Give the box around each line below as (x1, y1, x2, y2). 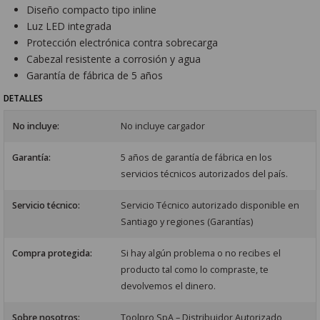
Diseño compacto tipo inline (26, 2, 157, 16)
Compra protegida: (11, 247, 92, 260)
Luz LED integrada (26, 19, 112, 33)
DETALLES (4, 92, 44, 104)
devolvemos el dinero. (121, 280, 216, 293)
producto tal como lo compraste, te (121, 264, 269, 276)
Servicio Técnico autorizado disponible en (121, 199, 300, 212)
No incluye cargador (121, 120, 206, 133)
